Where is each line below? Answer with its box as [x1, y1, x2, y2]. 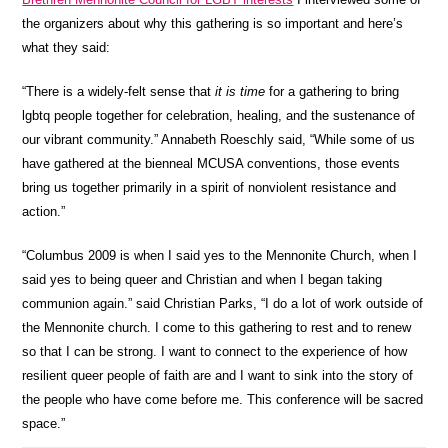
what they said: [22, 39, 111, 55]
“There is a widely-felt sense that [22, 83, 216, 99]
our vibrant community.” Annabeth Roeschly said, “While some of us [22, 131, 416, 147]
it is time [215, 83, 266, 99]
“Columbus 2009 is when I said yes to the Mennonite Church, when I [22, 247, 418, 263]
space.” [22, 415, 66, 431]
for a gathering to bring [265, 83, 400, 99]
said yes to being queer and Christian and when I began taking [22, 271, 383, 287]
